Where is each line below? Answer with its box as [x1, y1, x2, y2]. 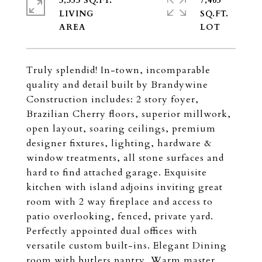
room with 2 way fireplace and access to [26, 195, 213, 208]
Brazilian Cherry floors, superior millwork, [26, 108, 231, 120]
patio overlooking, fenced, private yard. [26, 210, 213, 223]
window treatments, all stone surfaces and [26, 151, 224, 164]
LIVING [59, 8, 94, 19]
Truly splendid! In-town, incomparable [26, 64, 211, 77]
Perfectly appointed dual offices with [26, 225, 198, 237]
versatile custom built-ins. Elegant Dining [26, 239, 227, 252]
